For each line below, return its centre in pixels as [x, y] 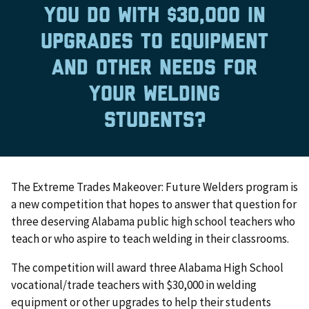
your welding [154, 94]
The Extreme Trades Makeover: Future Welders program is [154, 187]
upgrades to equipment [154, 42]
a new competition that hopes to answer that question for [154, 205]
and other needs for [154, 68]
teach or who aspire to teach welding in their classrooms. [150, 239]
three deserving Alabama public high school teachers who [153, 222]
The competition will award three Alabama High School [147, 268]
